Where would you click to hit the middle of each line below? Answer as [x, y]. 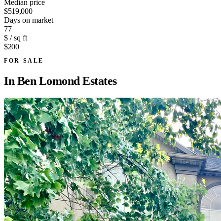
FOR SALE [24, 60]
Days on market [29, 20]
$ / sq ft [16, 37]
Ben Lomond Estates [67, 81]
